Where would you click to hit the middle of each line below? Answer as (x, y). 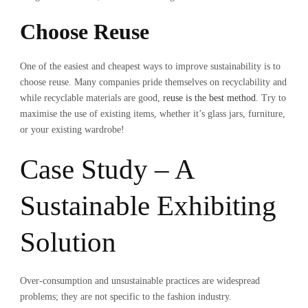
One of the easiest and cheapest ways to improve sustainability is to (150, 66)
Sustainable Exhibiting (148, 205)
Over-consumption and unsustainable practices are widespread (140, 280)
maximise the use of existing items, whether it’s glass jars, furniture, (153, 113)
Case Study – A (107, 169)
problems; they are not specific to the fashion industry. (126, 296)
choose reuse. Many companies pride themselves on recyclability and (153, 82)
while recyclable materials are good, (91, 98)
